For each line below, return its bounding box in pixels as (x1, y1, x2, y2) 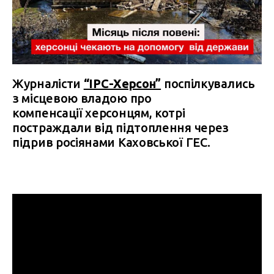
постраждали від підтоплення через (12, 120, 229, 135)
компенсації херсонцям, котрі (12, 105, 185, 120)
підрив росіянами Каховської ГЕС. (12, 135, 210, 149)
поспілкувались (161, 76, 255, 91)
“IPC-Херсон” (83, 76, 161, 91)
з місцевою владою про (12, 91, 152, 105)
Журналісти (12, 76, 84, 91)
